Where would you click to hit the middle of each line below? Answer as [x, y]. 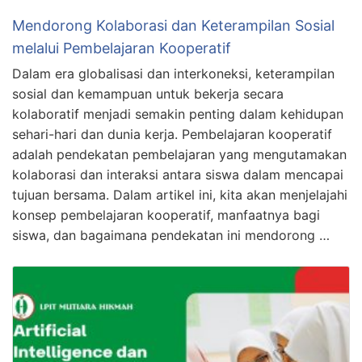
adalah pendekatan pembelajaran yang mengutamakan [179, 155]
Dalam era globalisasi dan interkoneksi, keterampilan [173, 74]
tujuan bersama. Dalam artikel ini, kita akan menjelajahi [180, 195]
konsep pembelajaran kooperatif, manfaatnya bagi [166, 215]
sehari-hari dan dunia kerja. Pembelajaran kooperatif [172, 135]
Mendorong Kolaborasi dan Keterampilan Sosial [173, 26]
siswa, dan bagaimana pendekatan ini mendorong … [171, 236]
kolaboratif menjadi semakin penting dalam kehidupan [178, 114]
